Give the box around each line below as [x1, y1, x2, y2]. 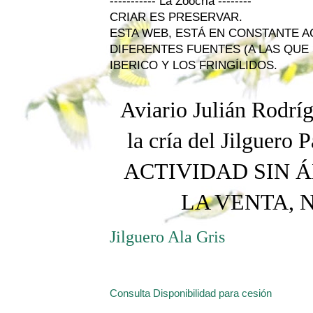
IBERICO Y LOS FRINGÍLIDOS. [110, 59, 277, 72]
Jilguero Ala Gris [110, 228, 225, 246]
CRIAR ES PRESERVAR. [110, 10, 242, 24]
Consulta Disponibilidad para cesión [110, 287, 272, 299]
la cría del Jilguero [127, 128, 293, 153]
